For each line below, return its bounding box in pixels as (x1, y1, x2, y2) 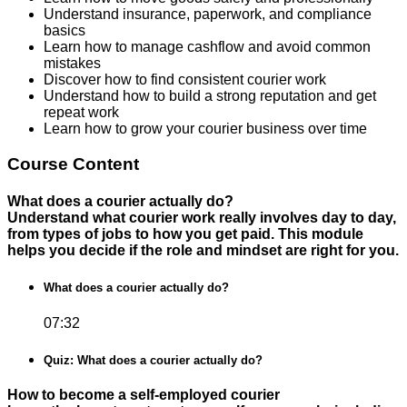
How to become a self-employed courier (7, 386, 280, 402)
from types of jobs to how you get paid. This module (7, 226, 363, 243)
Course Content (7, 154, 139, 174)
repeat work (44, 104, 119, 121)
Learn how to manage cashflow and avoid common (44, 39, 371, 55)
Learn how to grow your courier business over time (44, 121, 367, 137)
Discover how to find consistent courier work (44, 72, 326, 88)
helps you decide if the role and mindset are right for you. (7, 243, 399, 259)
